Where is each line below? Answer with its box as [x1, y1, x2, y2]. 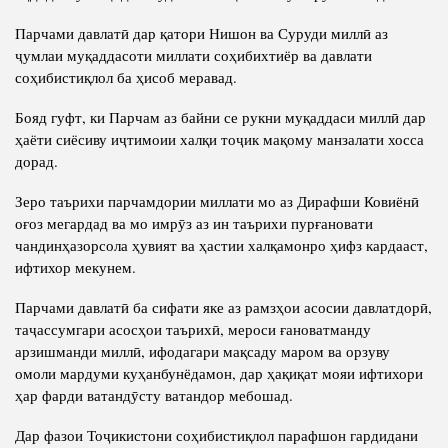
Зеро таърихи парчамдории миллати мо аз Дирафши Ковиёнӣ [15, 190, 419, 211]
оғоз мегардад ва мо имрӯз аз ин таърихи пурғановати [15, 212, 373, 233]
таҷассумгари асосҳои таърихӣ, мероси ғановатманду [15, 318, 371, 339]
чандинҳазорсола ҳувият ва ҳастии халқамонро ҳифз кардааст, [15, 234, 428, 255]
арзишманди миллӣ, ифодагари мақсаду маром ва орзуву [15, 340, 390, 361]
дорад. [15, 150, 58, 171]
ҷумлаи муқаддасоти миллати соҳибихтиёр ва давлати [15, 44, 372, 65]
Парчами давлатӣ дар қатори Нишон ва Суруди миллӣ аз [15, 22, 388, 43]
